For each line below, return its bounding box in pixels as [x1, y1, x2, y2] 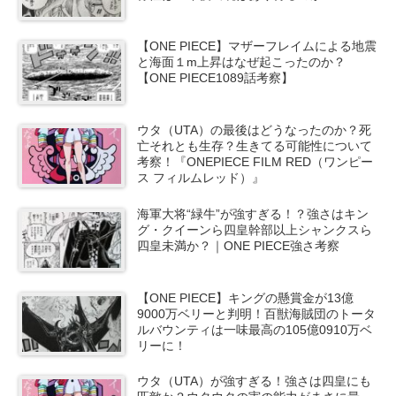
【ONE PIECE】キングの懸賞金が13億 [137, 290, 354, 305]
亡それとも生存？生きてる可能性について [137, 139, 373, 154]
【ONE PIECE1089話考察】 [137, 71, 294, 86]
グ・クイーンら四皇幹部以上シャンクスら [137, 222, 373, 237]
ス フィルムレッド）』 [137, 171, 265, 186]
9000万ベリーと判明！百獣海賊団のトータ [137, 306, 377, 321]
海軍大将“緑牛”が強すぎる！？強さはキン [137, 206, 369, 221]
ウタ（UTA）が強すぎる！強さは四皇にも [137, 374, 372, 389]
